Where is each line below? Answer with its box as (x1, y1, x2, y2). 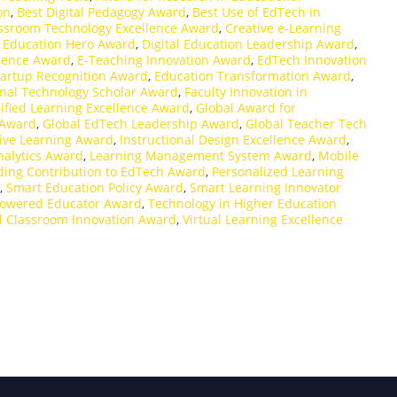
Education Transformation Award (154, 66, 351, 84)
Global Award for (196, 98, 296, 116)
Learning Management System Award (90, 146, 312, 164)
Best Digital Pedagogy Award (17, 3, 186, 20)
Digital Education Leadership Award (142, 35, 354, 52)
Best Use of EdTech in (192, 3, 321, 20)
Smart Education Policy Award (6, 178, 183, 196)
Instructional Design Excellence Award (120, 130, 346, 148)
